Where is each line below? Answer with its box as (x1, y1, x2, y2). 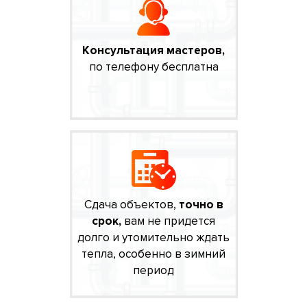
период (133, 262, 174, 278)
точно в (178, 197, 223, 212)
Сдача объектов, (84, 197, 179, 212)
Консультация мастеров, (82, 42, 225, 58)
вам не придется (121, 213, 215, 228)
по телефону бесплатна (88, 59, 219, 74)
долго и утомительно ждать (77, 230, 230, 245)
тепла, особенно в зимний (82, 246, 225, 261)
